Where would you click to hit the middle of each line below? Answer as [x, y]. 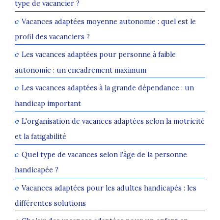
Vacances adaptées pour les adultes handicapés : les [109, 188]
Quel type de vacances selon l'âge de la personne [104, 155]
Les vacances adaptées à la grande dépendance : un [108, 88]
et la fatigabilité [41, 137]
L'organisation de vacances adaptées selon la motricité [113, 121]
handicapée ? [37, 170]
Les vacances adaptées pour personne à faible [99, 55]
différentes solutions [50, 203]
